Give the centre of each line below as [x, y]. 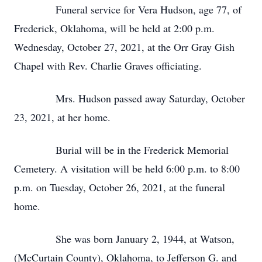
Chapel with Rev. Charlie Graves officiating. [108, 65]
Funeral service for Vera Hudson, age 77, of [128, 9]
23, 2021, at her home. [62, 117]
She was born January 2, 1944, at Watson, [124, 239]
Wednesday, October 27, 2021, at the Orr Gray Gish [124, 47]
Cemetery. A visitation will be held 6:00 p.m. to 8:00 [127, 168]
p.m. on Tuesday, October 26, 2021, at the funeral [120, 187]
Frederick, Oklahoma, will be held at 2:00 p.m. [114, 28]
